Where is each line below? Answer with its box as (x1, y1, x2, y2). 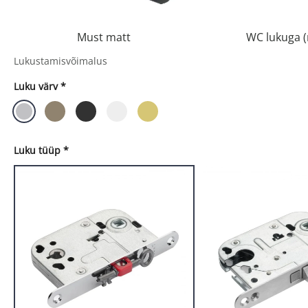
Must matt (77, 30, 131, 45)
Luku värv (14, 80, 58, 93)
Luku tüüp (14, 144, 60, 157)
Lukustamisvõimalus (14, 54, 107, 68)
